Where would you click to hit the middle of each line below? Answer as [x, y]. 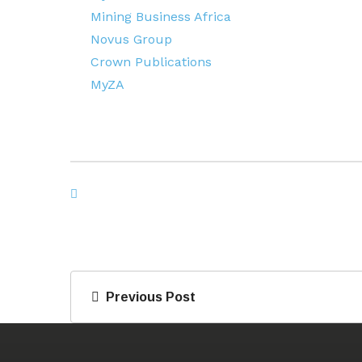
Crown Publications [151, 61]
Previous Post [147, 297]
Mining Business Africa [161, 16]
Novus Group [131, 39]
